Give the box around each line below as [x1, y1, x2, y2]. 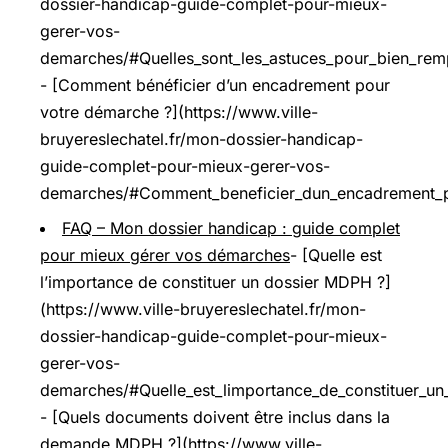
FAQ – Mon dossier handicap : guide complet [62, 217, 400, 238]
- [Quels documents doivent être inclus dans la [40, 406, 390, 427]
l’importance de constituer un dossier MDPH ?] [40, 271, 391, 292]
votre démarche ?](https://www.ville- [40, 101, 318, 122]
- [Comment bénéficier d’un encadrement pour [40, 74, 390, 95]
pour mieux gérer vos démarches [40, 244, 290, 265]
